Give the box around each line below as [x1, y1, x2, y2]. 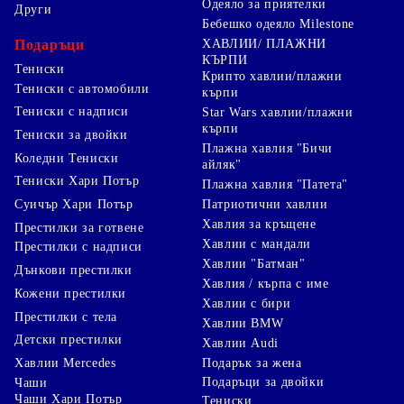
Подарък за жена [202, 356, 302, 371]
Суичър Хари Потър [14, 197, 133, 212]
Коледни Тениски [14, 151, 119, 165]
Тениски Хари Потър [14, 174, 140, 188]
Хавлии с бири [202, 297, 291, 311]
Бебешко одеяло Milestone [202, 17, 355, 32]
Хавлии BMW [202, 317, 284, 331]
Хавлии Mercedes [14, 356, 116, 371]
